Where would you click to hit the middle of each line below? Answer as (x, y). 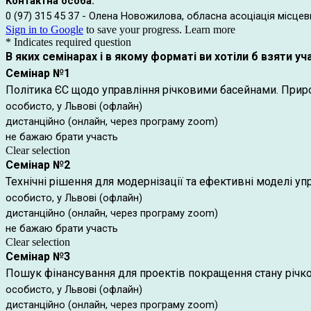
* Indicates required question (68, 42)
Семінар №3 (38, 257)
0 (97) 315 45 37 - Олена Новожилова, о (99, 16)
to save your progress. (134, 30)
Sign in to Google (44, 30)
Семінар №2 (38, 165)
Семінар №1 (38, 73)
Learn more (210, 30)
